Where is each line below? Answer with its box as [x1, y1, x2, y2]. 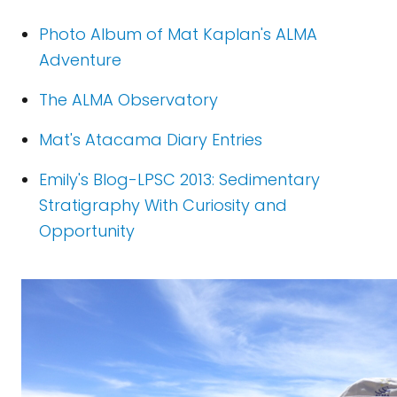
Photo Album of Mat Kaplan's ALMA [39, 23, 317, 45]
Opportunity [39, 220, 135, 242]
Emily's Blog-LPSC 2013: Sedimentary [39, 168, 320, 191]
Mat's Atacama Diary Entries [39, 128, 262, 151]
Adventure [39, 49, 121, 71]
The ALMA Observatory [39, 89, 218, 111]
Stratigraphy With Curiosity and [39, 194, 287, 216]
